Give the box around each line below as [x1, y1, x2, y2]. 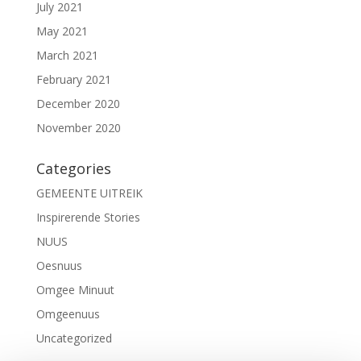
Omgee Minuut [35, 281, 114, 297]
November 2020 [35, 119, 121, 135]
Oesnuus [35, 257, 82, 273]
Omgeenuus [35, 305, 100, 322]
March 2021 [35, 47, 98, 63]
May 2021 [35, 23, 88, 39]
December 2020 [35, 95, 120, 111]
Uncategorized [35, 330, 112, 346]
